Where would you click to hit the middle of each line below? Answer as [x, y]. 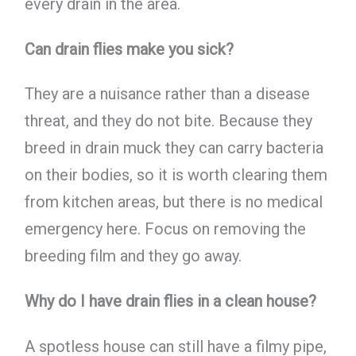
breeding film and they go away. [133, 256]
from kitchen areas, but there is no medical [173, 202]
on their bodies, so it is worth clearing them [176, 175]
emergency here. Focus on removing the [165, 229]
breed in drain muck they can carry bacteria [174, 148]
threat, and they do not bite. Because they [168, 121]
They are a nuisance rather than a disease [167, 94]
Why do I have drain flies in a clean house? [170, 302]
